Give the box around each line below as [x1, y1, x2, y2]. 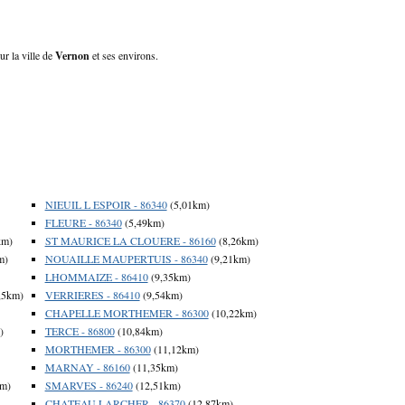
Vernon [55, 47, 89, 63]
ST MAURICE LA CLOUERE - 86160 [44, 232, 216, 248]
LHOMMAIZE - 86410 [44, 268, 148, 284]
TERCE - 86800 [44, 323, 115, 338]
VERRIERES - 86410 [44, 287, 140, 302]
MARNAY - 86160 [44, 359, 130, 374]
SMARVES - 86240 [44, 377, 133, 392]
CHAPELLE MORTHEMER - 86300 [44, 305, 209, 320]
